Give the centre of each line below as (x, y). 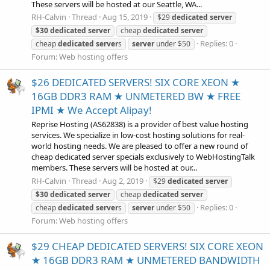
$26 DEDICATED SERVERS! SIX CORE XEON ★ (136, 83)
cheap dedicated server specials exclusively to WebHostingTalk (143, 157)
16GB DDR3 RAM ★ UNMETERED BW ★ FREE (136, 96)
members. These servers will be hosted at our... (114, 168)
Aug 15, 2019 (125, 17)
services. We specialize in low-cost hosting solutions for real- (138, 135)
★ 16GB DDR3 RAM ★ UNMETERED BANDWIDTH (146, 260)
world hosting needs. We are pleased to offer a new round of (140, 146)
